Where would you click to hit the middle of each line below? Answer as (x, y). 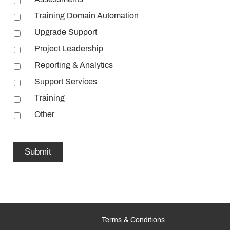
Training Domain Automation (87, 16)
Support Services (66, 82)
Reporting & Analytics (74, 65)
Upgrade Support (66, 32)
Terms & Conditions (133, 220)
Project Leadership (69, 49)
